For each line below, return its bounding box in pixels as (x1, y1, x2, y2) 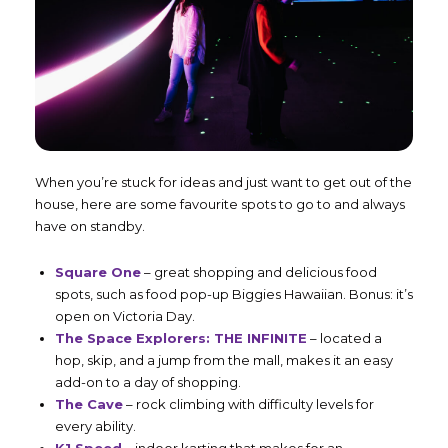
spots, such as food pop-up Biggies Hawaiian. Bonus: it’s (55, 285, 413, 302)
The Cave (55, 395, 123, 412)
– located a (307, 329, 382, 346)
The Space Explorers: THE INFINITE (55, 329, 307, 346)
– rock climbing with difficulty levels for (123, 395, 374, 412)
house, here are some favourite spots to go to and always (35, 195, 405, 212)
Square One (55, 263, 141, 280)
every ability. (55, 417, 136, 434)
